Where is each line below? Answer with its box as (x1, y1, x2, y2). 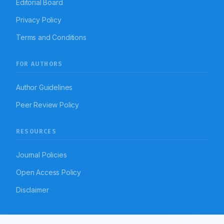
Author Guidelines (16, 83, 73, 92)
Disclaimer (16, 185, 49, 194)
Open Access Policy (16, 168, 81, 177)
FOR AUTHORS (16, 60, 63, 68)
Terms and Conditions (16, 33, 86, 42)
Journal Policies (16, 150, 67, 159)
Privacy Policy (16, 15, 61, 24)
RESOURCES (16, 128, 56, 135)
